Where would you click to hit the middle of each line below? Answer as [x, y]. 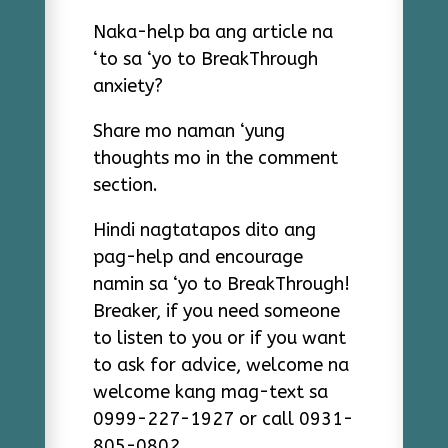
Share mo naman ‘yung [188, 130]
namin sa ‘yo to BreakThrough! [221, 283]
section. [125, 184]
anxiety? [127, 85]
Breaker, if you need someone [216, 310]
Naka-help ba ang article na [212, 31]
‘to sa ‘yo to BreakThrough [205, 58]
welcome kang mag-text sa [210, 391]
